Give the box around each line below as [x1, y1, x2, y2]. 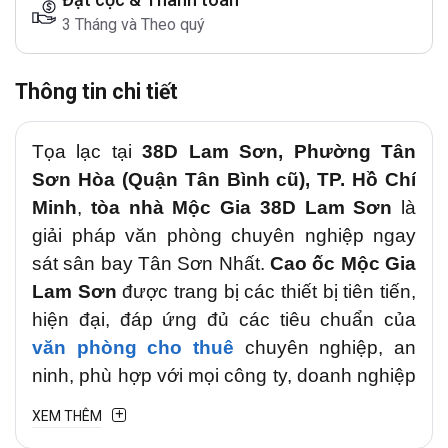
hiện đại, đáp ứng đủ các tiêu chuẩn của [32, 309, 416, 330]
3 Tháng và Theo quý [62, 15, 205, 34]
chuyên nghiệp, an [234, 337, 416, 358]
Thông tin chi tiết [15, 79, 178, 104]
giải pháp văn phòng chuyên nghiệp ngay [32, 225, 416, 246]
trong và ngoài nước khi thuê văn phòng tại [32, 393, 416, 414]
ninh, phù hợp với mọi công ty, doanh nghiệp [32, 365, 416, 386]
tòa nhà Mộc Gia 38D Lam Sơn [90, 197, 393, 218]
